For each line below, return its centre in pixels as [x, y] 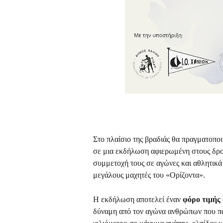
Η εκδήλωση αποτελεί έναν [138, 200]
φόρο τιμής [202, 200]
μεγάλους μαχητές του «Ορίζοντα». [149, 175]
